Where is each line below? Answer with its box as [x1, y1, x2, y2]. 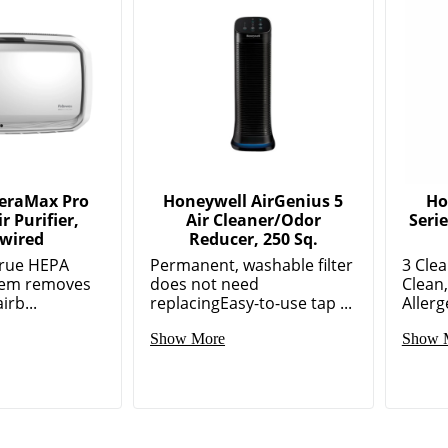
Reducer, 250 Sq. [188, 175, 318, 198]
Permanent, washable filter [150, 201, 354, 224]
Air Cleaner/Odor [185, 156, 321, 179]
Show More [150, 277, 226, 295]
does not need [150, 220, 260, 243]
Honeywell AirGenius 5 [163, 137, 344, 160]
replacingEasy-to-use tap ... [150, 239, 353, 262]
